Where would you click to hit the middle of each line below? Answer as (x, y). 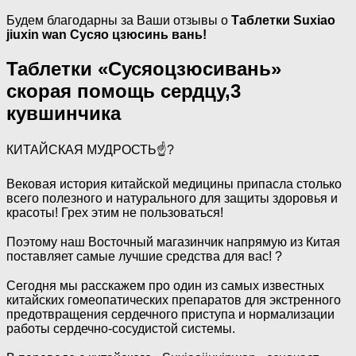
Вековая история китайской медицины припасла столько (174, 184)
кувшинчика (64, 113)
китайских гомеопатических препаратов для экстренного (174, 300)
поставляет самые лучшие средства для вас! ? (144, 256)
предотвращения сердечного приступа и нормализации (170, 314)
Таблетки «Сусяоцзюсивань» (144, 68)
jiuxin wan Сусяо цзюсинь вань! (106, 34)
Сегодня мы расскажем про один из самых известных (165, 285)
